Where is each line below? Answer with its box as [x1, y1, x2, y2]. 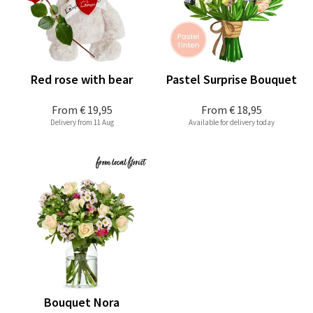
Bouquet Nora [44, 294, 119, 311]
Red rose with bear [31, 71, 133, 88]
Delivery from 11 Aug [50, 117, 114, 128]
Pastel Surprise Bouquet [166, 71, 297, 88]
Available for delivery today [188, 117, 275, 128]
